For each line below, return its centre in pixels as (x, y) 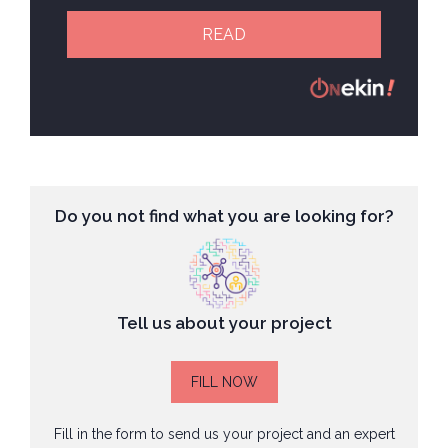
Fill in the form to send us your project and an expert (224, 433)
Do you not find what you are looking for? (224, 215)
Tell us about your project (224, 322)
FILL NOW (224, 381)
